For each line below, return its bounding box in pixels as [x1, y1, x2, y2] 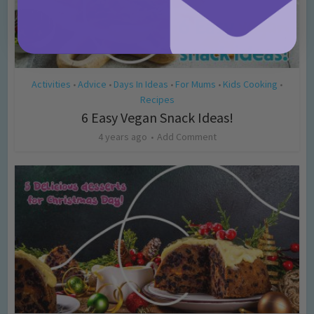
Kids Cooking [223, 78, 278, 91]
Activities [32, 78, 71, 91]
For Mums [175, 78, 216, 91]
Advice [78, 78, 107, 91]
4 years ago [97, 130, 147, 144]
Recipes [139, 93, 175, 107]
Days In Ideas [114, 78, 168, 91]
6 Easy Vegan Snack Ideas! [81, 109, 233, 127]
